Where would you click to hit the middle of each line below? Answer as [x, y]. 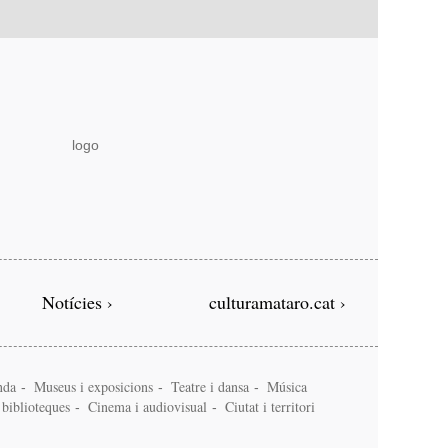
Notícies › [77, 301]
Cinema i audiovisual [149, 406]
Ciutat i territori [272, 406]
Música [289, 386]
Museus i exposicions [95, 386]
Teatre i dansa [212, 386]
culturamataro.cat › [277, 301]
